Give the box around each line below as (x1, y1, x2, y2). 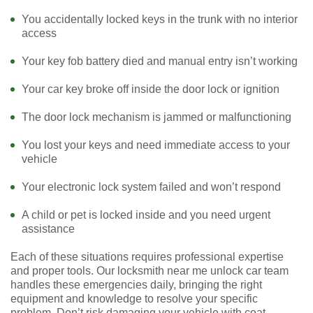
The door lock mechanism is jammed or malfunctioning (22, 110, 291, 123)
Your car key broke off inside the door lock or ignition (22, 82, 279, 95)
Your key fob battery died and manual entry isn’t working (22, 54, 298, 67)
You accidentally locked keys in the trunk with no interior (22, 13, 298, 25)
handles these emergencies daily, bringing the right (10, 278, 262, 291)
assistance (22, 222, 75, 235)
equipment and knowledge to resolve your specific (10, 292, 258, 305)
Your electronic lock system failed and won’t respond (22, 180, 281, 193)
